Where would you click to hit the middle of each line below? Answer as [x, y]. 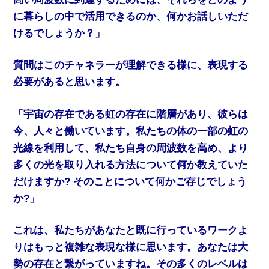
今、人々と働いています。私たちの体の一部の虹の [131, 131]
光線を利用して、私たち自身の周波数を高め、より [131, 148]
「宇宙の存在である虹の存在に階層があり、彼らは [131, 114]
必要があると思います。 [70, 82]
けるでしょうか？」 [59, 33]
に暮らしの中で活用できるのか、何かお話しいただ [131, 16]
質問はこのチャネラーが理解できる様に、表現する [131, 65]
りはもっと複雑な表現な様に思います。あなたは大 [131, 247]
